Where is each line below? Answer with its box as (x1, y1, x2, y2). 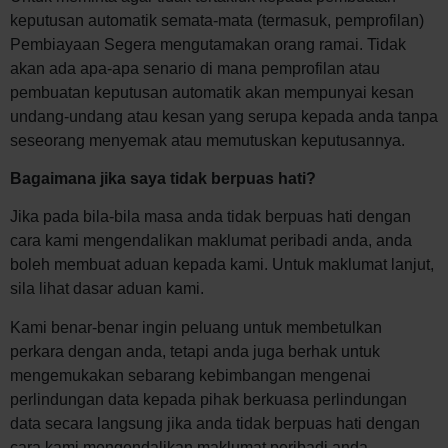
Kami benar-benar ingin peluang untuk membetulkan (10, 318, 382, 336)
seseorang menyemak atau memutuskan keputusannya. (10, 131, 405, 149)
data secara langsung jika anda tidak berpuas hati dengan (10, 414, 420, 432)
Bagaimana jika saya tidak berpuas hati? (10, 170, 316, 188)
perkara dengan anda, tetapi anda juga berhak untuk (10, 342, 380, 360)
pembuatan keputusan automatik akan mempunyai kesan (10, 83, 414, 101)
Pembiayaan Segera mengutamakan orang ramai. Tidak (10, 35, 406, 53)
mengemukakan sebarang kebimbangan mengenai (10, 366, 371, 384)
